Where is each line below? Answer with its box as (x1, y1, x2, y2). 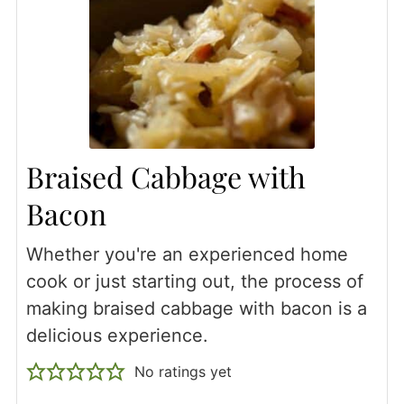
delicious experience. (25, 324, 208, 346)
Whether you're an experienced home (25, 243, 348, 265)
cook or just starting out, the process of (25, 270, 363, 292)
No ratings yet (133, 362, 232, 381)
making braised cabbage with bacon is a (25, 297, 367, 319)
